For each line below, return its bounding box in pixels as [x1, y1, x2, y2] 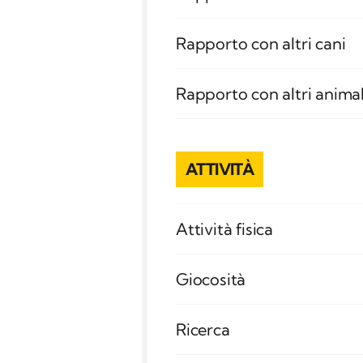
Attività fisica [176, 219, 273, 240]
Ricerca [176, 319, 230, 340]
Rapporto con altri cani [176, 33, 346, 54]
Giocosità [176, 269, 246, 290]
